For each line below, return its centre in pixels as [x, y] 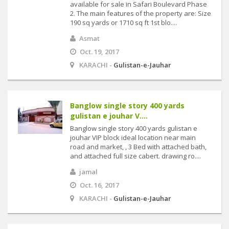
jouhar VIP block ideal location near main [133, 138]
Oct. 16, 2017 [99, 185]
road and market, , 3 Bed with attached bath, [138, 147]
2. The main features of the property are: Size [141, 13]
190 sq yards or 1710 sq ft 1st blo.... [123, 22]
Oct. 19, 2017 [99, 52]
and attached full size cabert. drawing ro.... [135, 156]
